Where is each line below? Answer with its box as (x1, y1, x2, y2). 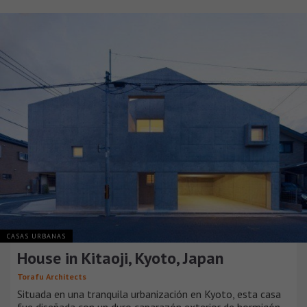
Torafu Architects (17, 271, 86, 282)
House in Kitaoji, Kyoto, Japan (17, 247, 223, 269)
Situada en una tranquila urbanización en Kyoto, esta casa (17, 287, 281, 302)
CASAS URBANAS (7, 232, 66, 241)
